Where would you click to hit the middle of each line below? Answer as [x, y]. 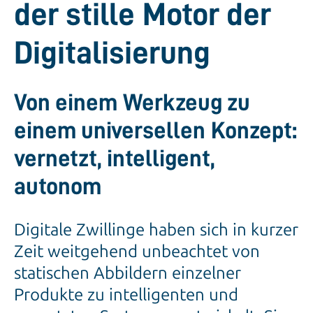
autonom [58, 187]
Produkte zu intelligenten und [126, 295]
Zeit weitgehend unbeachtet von [137, 252]
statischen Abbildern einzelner [128, 273]
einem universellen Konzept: [155, 131]
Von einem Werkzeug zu [132, 103]
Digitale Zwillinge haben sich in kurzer [156, 230]
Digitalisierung [112, 53]
